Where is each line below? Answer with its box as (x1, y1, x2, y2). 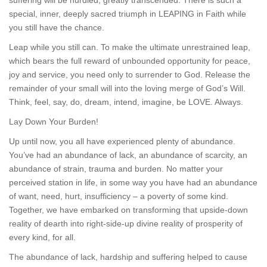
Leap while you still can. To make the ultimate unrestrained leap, (9, 42, 250, 52)
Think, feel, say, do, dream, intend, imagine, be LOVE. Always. (9, 97, 243, 107)
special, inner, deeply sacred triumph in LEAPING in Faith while (9, 9, 246, 18)
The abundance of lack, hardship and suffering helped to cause (9, 252, 247, 262)
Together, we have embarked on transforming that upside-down (9, 205, 248, 215)
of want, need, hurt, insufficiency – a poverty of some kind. (9, 191, 228, 201)
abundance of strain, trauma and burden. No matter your (9, 164, 223, 173)
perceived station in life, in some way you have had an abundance (9, 178, 257, 187)
